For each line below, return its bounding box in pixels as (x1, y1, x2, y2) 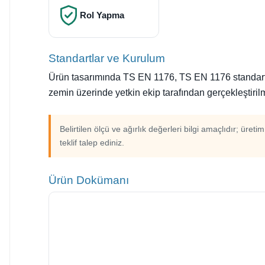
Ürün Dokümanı (49, 173, 129, 186)
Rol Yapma (80, 9, 124, 20)
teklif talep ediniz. (60, 137, 124, 147)
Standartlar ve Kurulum (49, 51, 165, 64)
